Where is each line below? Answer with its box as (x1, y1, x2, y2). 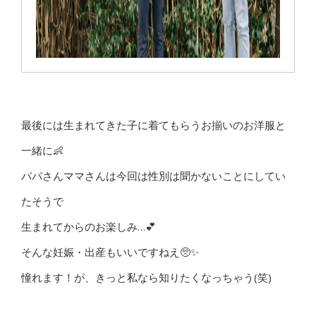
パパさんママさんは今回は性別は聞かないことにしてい (21, 169, 286, 183)
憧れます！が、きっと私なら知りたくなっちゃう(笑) (21, 270, 272, 284)
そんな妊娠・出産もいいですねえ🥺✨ (21, 245, 199, 259)
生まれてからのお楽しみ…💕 (21, 219, 156, 233)
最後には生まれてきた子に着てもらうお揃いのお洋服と (21, 118, 286, 132)
